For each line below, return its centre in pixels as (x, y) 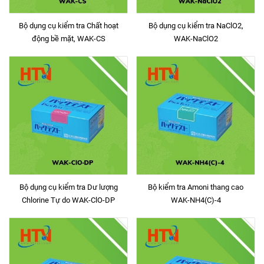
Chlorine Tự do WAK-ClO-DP (68, 200)
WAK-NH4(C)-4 (196, 200)
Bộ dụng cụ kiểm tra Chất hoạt (68, 26)
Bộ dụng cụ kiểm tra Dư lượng (68, 187)
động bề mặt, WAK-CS (68, 39)
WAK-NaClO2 (196, 39)
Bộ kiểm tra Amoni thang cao (196, 187)
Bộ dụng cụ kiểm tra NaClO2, (196, 26)
